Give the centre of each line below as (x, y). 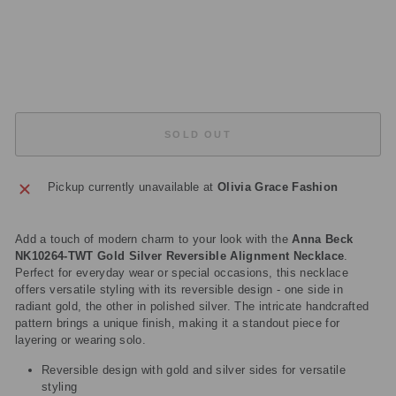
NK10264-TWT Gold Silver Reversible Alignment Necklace (180, 256)
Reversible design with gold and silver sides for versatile (194, 370)
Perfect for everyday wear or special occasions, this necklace (182, 273)
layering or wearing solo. (81, 340)
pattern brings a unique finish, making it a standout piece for (178, 323)
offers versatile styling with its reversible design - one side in (179, 289)
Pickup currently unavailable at (132, 187)
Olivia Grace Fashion (278, 187)
